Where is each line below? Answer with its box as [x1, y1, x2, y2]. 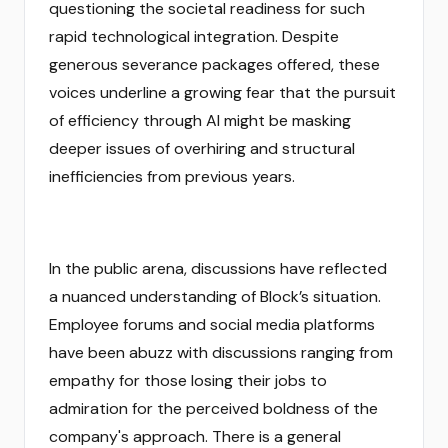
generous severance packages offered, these [49, 54, 380, 75]
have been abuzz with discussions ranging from [49, 342, 393, 363]
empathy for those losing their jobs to [49, 370, 327, 391]
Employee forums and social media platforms [49, 314, 375, 335]
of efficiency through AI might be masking [49, 110, 351, 131]
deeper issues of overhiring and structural [49, 138, 355, 159]
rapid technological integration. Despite [49, 26, 339, 47]
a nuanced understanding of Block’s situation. [49, 286, 381, 307]
